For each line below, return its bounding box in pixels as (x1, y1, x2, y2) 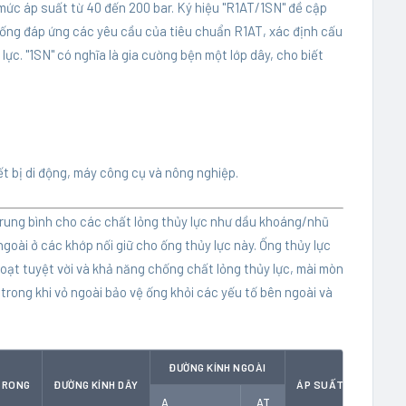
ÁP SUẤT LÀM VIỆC (296, 378, 394, 391)
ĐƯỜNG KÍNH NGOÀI (169, 361, 266, 374)
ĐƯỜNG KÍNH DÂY (53, 378, 139, 391)
